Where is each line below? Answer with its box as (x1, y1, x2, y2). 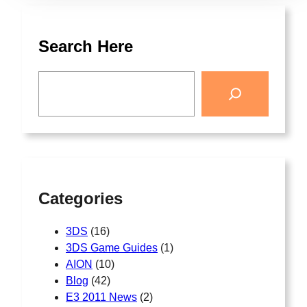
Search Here (38, 37, 133, 56)
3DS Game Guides (66, 242, 158, 254)
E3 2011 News (66, 291, 137, 304)
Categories (38, 189, 123, 208)
